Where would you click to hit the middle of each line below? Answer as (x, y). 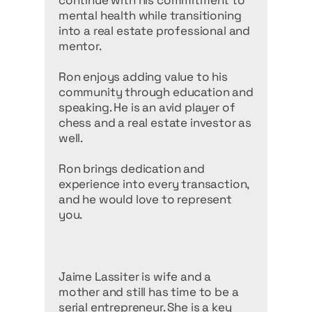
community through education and (156, 92)
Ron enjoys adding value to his (143, 77)
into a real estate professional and (155, 31)
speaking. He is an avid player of (147, 107)
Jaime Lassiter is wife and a (135, 276)
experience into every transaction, (154, 184)
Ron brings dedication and (132, 169)
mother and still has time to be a (149, 292)
